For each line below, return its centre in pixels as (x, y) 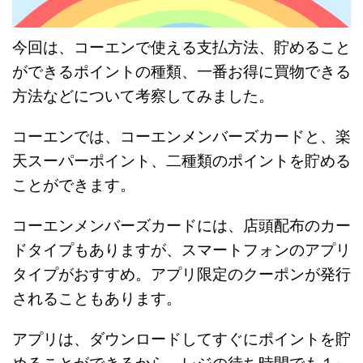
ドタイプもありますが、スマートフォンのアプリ (181, 250)
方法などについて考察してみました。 (143, 96)
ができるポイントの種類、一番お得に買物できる (181, 72)
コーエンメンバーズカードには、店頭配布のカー (181, 226)
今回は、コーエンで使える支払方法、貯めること (181, 48)
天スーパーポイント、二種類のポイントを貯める (181, 161)
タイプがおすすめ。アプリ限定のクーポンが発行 (181, 275)
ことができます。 (74, 186)
